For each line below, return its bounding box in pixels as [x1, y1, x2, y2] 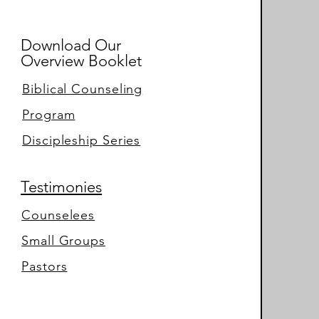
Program [22, 107, 75, 123]
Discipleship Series [22, 132, 141, 149]
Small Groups [21, 233, 105, 249]
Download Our [21, 36, 122, 56]
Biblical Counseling [22, 81, 143, 98]
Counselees [21, 207, 95, 224]
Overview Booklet [21, 51, 142, 71]
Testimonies [21, 177, 103, 197]
